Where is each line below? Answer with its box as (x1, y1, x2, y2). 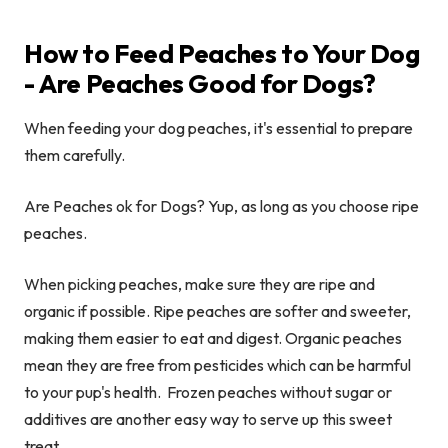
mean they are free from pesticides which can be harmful (24, 355, 411, 376)
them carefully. (24, 145, 125, 166)
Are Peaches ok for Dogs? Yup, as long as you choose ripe (24, 196, 419, 217)
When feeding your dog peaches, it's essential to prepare (24, 118, 413, 139)
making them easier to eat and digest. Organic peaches (24, 328, 402, 349)
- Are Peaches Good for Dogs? (24, 67, 376, 101)
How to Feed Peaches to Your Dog (24, 37, 420, 71)
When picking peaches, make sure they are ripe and (24, 274, 375, 295)
